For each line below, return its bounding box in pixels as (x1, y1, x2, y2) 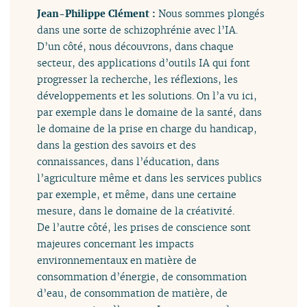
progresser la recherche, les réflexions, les (37, 72, 238, 86)
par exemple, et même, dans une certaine (37, 187, 237, 201)
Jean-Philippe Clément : (37, 6, 159, 20)
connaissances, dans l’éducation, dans (37, 154, 220, 168)
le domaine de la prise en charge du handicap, (37, 121, 258, 135)
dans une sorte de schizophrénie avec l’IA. (37, 23, 238, 36)
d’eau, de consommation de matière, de (37, 286, 228, 299)
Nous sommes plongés (158, 6, 265, 20)
